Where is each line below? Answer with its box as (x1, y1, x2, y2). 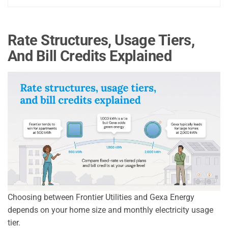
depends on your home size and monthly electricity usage (8, 205, 213, 215)
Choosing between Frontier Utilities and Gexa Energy (8, 192, 194, 202)
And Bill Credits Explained (8, 47, 172, 65)
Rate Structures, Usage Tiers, (8, 32, 195, 49)
